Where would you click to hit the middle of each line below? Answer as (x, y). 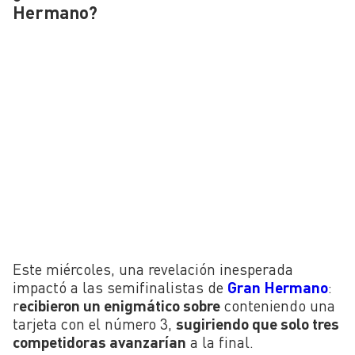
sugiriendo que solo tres (258, 323)
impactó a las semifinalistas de (120, 287)
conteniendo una (278, 305)
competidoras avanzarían (99, 342)
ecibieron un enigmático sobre (120, 305)
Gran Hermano (278, 287)
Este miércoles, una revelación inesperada (153, 269)
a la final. (220, 342)
